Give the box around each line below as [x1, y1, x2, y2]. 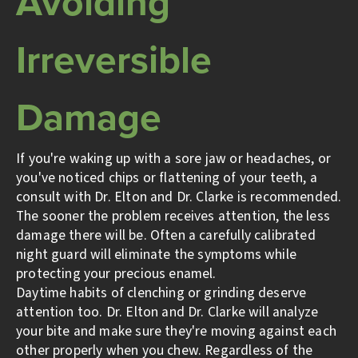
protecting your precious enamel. [16, 264, 217, 284]
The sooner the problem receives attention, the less [16, 206, 330, 227]
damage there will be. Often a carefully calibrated [16, 225, 316, 246]
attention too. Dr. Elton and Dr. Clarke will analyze [16, 302, 319, 323]
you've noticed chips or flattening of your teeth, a [16, 168, 317, 189]
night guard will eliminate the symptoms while [16, 245, 296, 265]
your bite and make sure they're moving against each [16, 321, 336, 342]
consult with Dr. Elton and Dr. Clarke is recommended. [16, 187, 342, 208]
